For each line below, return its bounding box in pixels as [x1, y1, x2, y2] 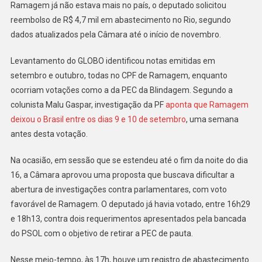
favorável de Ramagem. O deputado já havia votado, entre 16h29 [10, 199, 250, 209]
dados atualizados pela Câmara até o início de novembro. [10, 29, 221, 39]
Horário [214, 4, 240, 13]
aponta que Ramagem [165, 99, 249, 109]
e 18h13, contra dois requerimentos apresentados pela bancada [10, 213, 246, 223]
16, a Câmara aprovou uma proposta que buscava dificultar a [10, 170, 235, 180]
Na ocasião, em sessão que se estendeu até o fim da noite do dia [10, 155, 248, 165]
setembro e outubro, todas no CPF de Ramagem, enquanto [10, 70, 227, 80]
